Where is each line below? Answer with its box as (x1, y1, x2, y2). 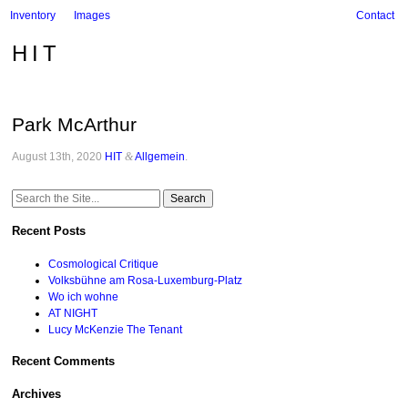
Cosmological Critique (48, 257, 159, 270)
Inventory (9, 9, 56, 22)
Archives (12, 386, 62, 401)
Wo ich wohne (48, 290, 119, 303)
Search (11, 189, 47, 203)
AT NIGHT (48, 306, 98, 320)
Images (73, 9, 110, 22)
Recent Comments (12, 354, 116, 369)
